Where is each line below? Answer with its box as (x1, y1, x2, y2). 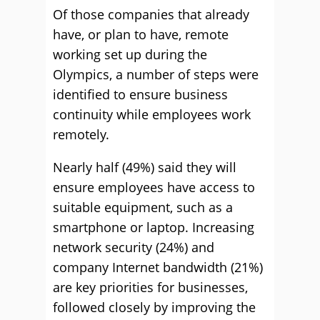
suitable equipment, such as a (53, 199, 233, 216)
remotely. (53, 126, 109, 144)
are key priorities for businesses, (53, 279, 248, 296)
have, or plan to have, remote (53, 26, 229, 44)
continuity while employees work (53, 106, 251, 124)
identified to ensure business (53, 86, 228, 104)
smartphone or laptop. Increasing (53, 219, 254, 236)
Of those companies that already (53, 6, 249, 24)
